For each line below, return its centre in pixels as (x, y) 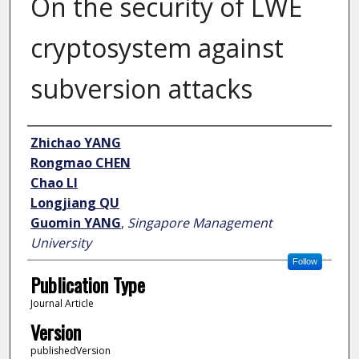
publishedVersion (70, 350)
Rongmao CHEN (80, 163)
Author (50, 141)
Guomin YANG (75, 223)
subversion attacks (141, 89)
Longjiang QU (75, 203)
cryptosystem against (157, 48)
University (61, 243)
